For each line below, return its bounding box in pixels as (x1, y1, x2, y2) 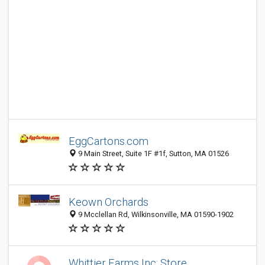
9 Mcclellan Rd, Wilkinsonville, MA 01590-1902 (76, 210, 234, 219)
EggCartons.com (69, 135, 148, 148)
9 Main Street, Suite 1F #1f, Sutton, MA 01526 (76, 149, 229, 159)
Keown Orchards (69, 196, 148, 209)
